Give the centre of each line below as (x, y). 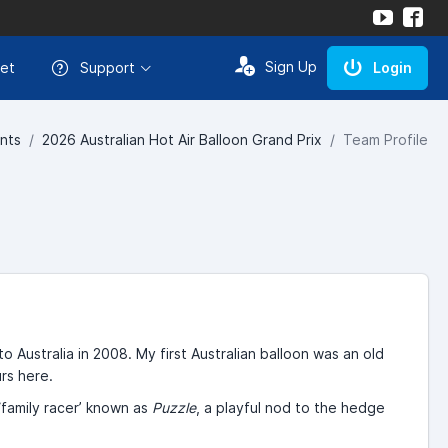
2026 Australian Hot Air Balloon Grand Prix (182, 139)
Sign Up (291, 66)
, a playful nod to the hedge (290, 407)
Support (107, 67)
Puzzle (173, 407)
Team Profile (385, 139)
